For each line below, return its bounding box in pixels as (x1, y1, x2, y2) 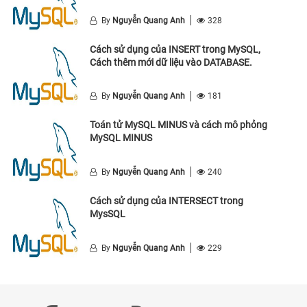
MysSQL (90, 208, 125, 219)
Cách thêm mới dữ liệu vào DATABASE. (90, 56, 252, 68)
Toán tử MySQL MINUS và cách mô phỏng (90, 119, 267, 131)
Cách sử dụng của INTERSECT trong (90, 195, 243, 206)
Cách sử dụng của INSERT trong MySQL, (90, 43, 260, 55)
